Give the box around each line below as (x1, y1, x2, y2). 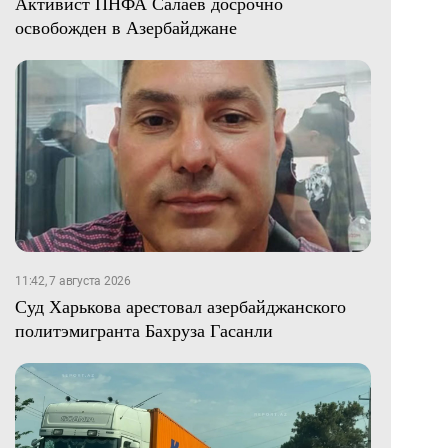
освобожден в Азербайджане (15, 15, 237, 40)
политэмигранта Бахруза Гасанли (15, 318, 273, 343)
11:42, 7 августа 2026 (15, 274, 131, 289)
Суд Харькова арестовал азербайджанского (15, 294, 346, 319)
